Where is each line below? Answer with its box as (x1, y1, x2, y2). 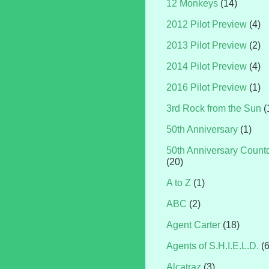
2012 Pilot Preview (166, 19, 247, 30)
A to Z (166, 178, 191, 189)
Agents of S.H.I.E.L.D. (166, 241, 259, 252)
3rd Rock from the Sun (166, 103, 261, 114)
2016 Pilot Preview (166, 82, 247, 93)
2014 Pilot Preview (166, 61, 247, 72)
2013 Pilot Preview (166, 40, 247, 51)
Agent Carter (166, 220, 220, 231)
